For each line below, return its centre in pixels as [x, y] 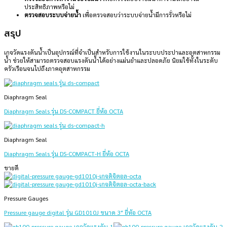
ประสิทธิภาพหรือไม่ [49, 7]
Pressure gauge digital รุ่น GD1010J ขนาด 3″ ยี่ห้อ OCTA [78, 213]
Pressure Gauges [26, 198]
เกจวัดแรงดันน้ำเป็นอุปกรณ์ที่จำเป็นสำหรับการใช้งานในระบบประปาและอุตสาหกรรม [112, 52]
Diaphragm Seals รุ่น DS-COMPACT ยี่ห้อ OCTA [64, 111]
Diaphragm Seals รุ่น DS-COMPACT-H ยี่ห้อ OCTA [67, 154]
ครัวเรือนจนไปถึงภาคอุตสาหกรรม [47, 69]
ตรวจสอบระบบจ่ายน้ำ [53, 15]
